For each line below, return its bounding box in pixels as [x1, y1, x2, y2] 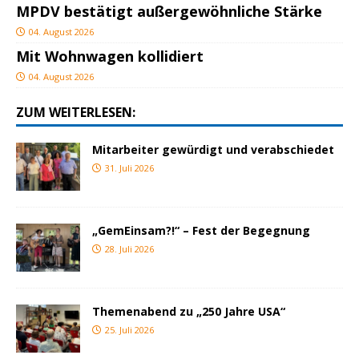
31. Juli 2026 [105, 162, 154, 175]
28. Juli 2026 [105, 243, 154, 256]
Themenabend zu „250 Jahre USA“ [92, 304, 285, 320]
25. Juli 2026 [105, 324, 154, 337]
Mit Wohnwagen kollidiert [16, 46, 204, 67]
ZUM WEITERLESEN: [16, 103, 135, 122]
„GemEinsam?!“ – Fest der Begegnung [92, 223, 310, 239]
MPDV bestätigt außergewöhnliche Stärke [16, 2, 322, 22]
